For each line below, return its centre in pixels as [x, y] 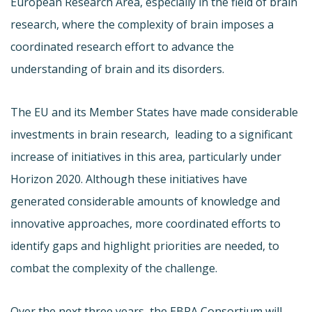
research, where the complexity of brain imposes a [142, 24]
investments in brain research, [90, 134]
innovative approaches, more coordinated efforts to [146, 223]
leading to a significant [234, 134]
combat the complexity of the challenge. [114, 268]
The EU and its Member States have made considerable [154, 112]
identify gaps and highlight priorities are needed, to [145, 245]
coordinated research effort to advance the [122, 46]
